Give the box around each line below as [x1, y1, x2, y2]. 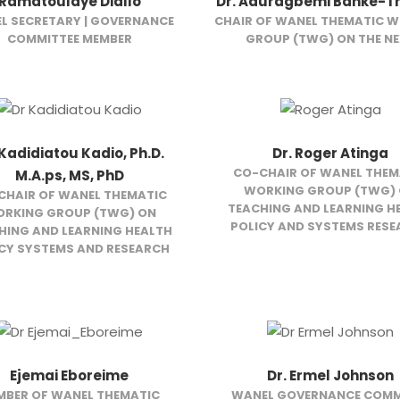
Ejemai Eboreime [10, 366, 129, 386]
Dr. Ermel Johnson [267, 366, 395, 386]
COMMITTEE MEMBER [6, 30, 132, 48]
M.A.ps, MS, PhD [14, 165, 124, 185]
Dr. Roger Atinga [272, 143, 389, 162]
